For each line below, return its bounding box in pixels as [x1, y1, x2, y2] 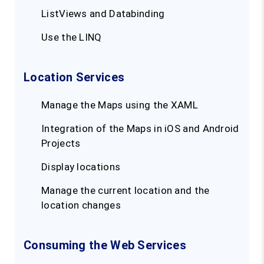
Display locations [41, 161, 121, 173]
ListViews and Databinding [41, 8, 165, 20]
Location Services [24, 70, 125, 85]
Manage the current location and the [41, 184, 210, 197]
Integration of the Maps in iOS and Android [41, 123, 239, 135]
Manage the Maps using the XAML [41, 99, 198, 111]
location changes [41, 199, 121, 212]
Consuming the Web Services [24, 238, 186, 253]
